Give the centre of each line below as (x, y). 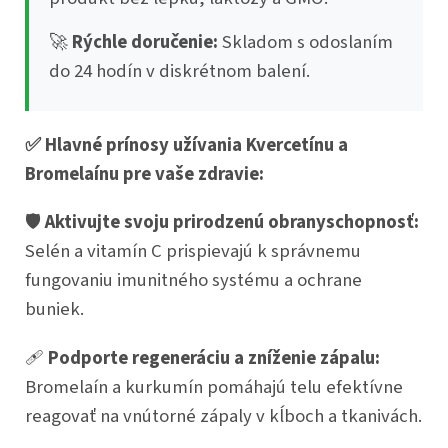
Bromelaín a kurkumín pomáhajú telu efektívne (214, 386)
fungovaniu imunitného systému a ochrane (193, 279)
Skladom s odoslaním (305, 41)
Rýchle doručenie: (145, 41)
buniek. (54, 308)
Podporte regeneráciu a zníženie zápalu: (214, 357)
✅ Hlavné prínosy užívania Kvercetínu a (186, 144)
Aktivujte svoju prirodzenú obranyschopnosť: (232, 221)
